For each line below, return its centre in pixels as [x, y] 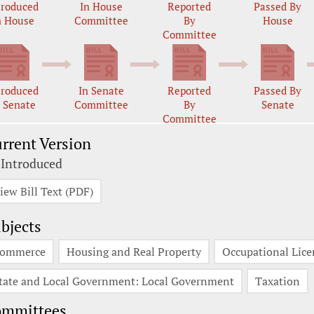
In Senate [101, 90]
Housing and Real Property [134, 252]
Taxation [278, 281]
